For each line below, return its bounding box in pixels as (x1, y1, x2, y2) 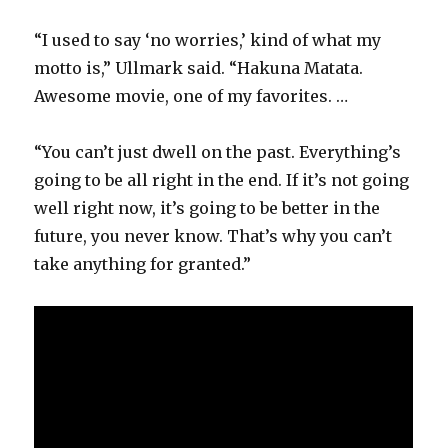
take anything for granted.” (34, 254, 252, 275)
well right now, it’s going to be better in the (34, 198, 381, 219)
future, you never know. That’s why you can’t (34, 226, 393, 247)
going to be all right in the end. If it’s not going (34, 170, 410, 191)
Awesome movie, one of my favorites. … (34, 86, 349, 107)
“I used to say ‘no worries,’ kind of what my (34, 30, 382, 51)
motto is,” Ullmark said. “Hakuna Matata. (34, 58, 364, 79)
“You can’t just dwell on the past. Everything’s (34, 142, 402, 163)
